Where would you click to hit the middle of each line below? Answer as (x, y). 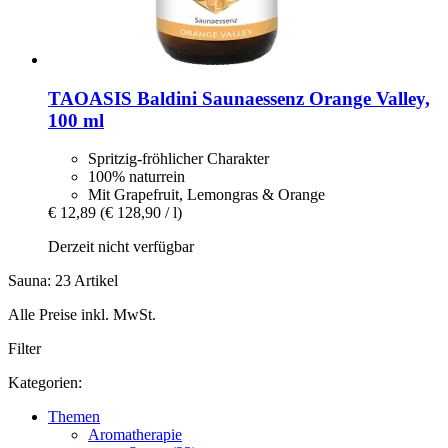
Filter (24, 349)
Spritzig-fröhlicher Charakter (178, 159)
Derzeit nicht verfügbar (121, 247)
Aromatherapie (135, 435)
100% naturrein (136, 177)
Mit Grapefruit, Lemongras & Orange (206, 195)
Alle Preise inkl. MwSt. (82, 315)
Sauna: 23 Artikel (63, 281)
